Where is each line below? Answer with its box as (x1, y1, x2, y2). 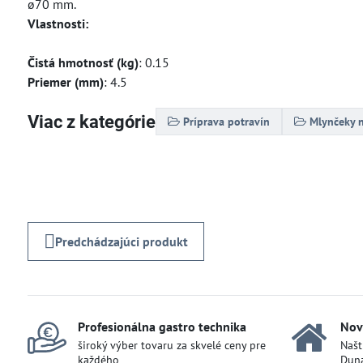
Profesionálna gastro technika (77, 318, 246, 335)
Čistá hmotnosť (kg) (27, 54, 139, 70)
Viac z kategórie (27, 111, 156, 132)
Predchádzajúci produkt (54, 233, 188, 250)
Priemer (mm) (27, 74, 104, 90)
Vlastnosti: (27, 15, 88, 32)
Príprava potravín (182, 114, 270, 129)
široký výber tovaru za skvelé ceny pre (77, 338, 266, 352)
